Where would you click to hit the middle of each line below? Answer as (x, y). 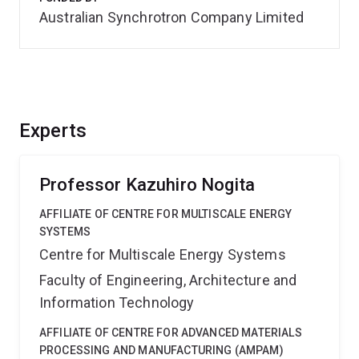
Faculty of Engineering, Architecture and (168, 280)
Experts (53, 131)
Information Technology (117, 303)
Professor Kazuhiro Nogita (147, 185)
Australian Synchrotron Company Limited (172, 17)
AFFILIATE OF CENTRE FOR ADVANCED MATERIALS (171, 333)
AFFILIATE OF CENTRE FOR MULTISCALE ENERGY (166, 214)
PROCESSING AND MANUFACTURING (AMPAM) (161, 350)
